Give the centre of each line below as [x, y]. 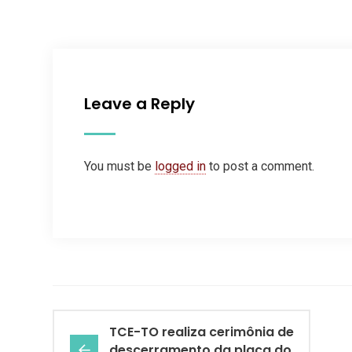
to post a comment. [260, 167]
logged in [180, 167]
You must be [119, 167]
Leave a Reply [139, 104]
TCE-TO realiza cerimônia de [202, 332]
